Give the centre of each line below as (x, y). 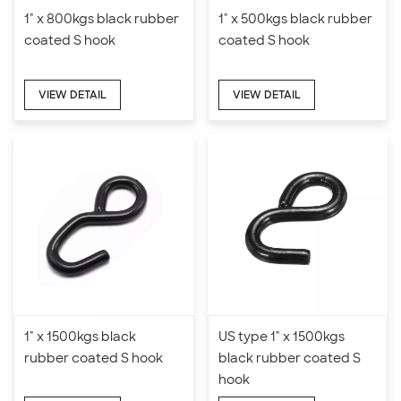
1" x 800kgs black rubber (102, 19)
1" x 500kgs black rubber (295, 19)
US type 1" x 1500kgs (281, 336)
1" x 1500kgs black (81, 336)
